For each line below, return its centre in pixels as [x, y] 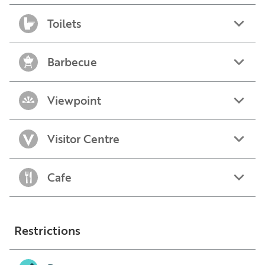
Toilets [64, 23]
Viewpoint [74, 100]
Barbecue [72, 62]
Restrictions [47, 230]
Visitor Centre [83, 139]
